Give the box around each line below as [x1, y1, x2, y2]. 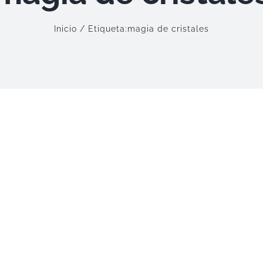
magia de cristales [127, 24, 209, 34]
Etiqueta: [87, 24, 127, 34]
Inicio [54, 24, 77, 34]
